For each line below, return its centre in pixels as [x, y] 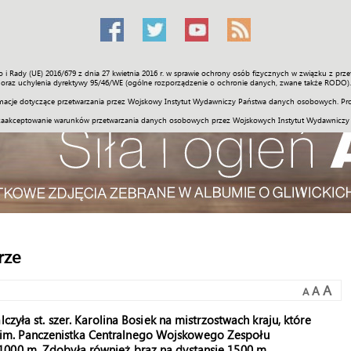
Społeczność [74, 78]
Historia [183, 78]
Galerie [236, 78]
